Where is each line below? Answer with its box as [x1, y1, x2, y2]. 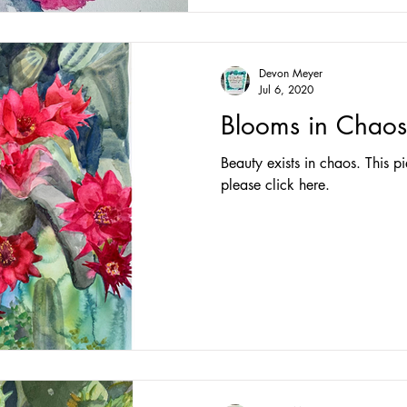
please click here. [221, 174, 330, 194]
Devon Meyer [259, 65, 323, 81]
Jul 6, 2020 [259, 81, 313, 97]
